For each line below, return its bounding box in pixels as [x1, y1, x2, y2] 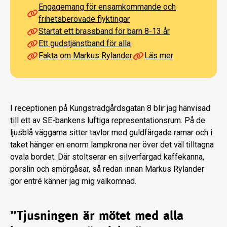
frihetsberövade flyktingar [39, 14, 130, 24]
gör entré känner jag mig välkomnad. [10, 176, 136, 186]
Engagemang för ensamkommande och [39, 2, 176, 12]
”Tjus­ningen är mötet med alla [10, 208, 183, 223]
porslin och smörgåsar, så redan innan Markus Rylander [10, 164, 204, 174]
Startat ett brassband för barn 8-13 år [39, 26, 170, 36]
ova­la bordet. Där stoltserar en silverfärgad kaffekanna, [10, 152, 204, 162]
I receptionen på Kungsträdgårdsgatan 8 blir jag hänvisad [10, 103, 210, 113]
